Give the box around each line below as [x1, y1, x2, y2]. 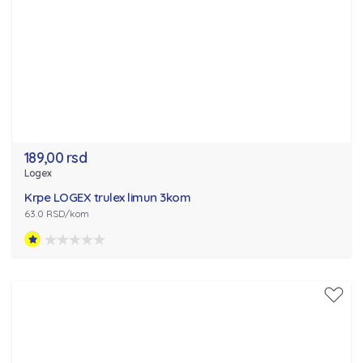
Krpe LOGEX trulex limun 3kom [24, 190, 190, 206]
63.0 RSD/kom [24, 207, 89, 220]
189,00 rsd [24, 148, 87, 168]
